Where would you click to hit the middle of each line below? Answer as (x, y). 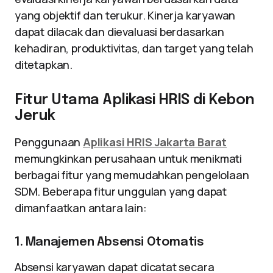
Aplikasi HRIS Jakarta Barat (155, 142)
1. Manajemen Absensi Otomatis (109, 242)
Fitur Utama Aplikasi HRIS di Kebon (135, 100)
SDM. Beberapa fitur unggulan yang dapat (121, 191)
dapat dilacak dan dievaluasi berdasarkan (119, 32)
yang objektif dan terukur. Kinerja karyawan (125, 15)
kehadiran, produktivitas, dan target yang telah (134, 48)
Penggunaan (49, 142)
